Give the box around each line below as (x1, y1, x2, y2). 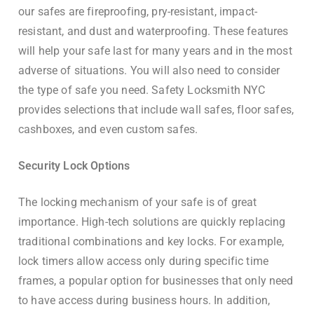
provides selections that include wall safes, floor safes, (18, 103, 294, 117)
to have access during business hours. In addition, (18, 294, 271, 308)
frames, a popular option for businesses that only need (18, 274, 294, 288)
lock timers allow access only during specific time (18, 254, 269, 268)
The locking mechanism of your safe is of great (18, 196, 257, 210)
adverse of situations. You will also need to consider (18, 64, 280, 78)
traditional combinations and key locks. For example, (18, 235, 285, 249)
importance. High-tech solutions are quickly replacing (18, 215, 286, 229)
